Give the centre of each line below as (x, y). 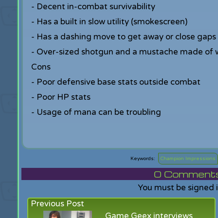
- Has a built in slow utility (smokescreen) (109, 22)
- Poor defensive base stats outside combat (116, 82)
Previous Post (58, 204)
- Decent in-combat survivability (93, 7)
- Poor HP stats (61, 97)
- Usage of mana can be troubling (96, 112)
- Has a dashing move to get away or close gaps (123, 37)
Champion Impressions (188, 159)
